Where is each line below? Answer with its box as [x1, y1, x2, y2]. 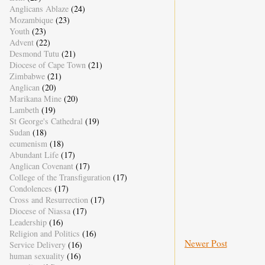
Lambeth [9, 104, 39, 116]
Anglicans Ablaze [9, 3, 69, 15]
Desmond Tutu [9, 48, 59, 60]
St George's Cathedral [9, 115, 83, 127]
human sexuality [9, 250, 64, 262]
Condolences [9, 183, 52, 195]
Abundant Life [9, 149, 59, 161]
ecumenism [9, 138, 47, 150]
